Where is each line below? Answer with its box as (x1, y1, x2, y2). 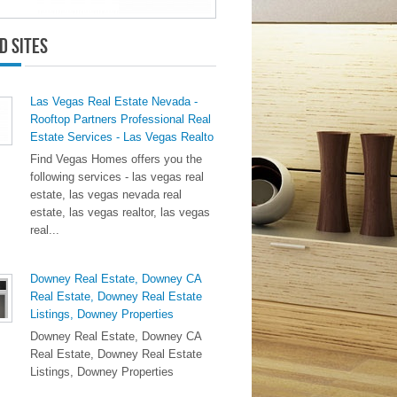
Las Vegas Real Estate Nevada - (30, 95, 198, 108)
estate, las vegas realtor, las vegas (30, 206, 210, 219)
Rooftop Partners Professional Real (30, 113, 211, 126)
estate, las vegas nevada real (30, 188, 182, 201)
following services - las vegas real (30, 170, 204, 183)
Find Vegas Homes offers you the (30, 152, 202, 166)
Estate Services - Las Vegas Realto (30, 130, 214, 144)
